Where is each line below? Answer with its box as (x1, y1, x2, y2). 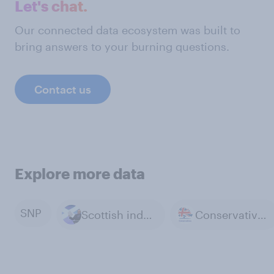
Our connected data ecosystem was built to (15, 23, 240, 37)
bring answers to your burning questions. (15, 40, 229, 54)
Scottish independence (143, 207, 152, 221)
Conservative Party (257, 207, 267, 221)
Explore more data (15, 165, 145, 183)
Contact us (34, 83, 91, 97)
